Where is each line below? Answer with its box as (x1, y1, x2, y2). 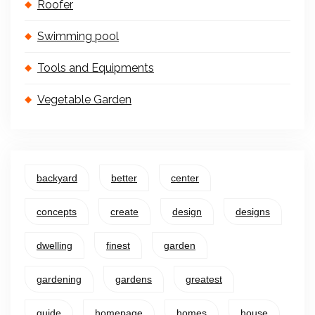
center (171, 172, 199, 184)
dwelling (37, 240, 72, 251)
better (111, 172, 137, 184)
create (110, 206, 139, 217)
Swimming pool (37, 30, 119, 43)
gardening (37, 274, 82, 285)
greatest (186, 274, 222, 285)
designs (236, 206, 270, 217)
